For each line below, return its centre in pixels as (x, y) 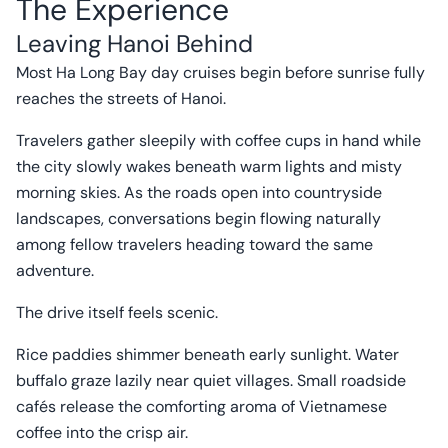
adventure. (55, 270)
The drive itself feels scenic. (117, 312)
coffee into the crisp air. (102, 432)
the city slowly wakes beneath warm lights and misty (209, 166)
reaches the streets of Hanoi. (121, 98)
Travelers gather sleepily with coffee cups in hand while (218, 140)
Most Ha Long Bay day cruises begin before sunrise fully (220, 72)
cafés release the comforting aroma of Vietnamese (201, 406)
